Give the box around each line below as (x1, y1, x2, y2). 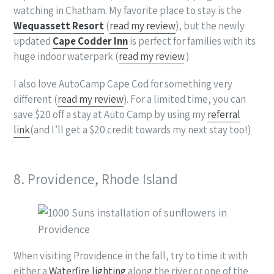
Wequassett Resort (13, 19, 104, 33)
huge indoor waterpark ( (13, 50, 119, 64)
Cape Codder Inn (53, 34, 128, 48)
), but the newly (176, 19, 245, 33)
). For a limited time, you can (124, 92, 246, 106)
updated (13, 34, 53, 48)
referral (207, 107, 240, 121)
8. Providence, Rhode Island (13, 169, 178, 188)
